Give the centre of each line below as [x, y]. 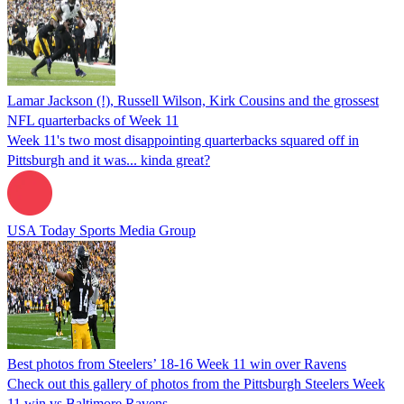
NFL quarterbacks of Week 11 [93, 120]
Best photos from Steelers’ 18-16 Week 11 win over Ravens [177, 363]
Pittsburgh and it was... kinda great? [109, 160]
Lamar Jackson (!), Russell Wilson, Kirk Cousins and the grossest [193, 100]
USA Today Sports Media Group [101, 230]
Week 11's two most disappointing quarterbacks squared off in [183, 140]
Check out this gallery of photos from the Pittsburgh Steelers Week [196, 383]
